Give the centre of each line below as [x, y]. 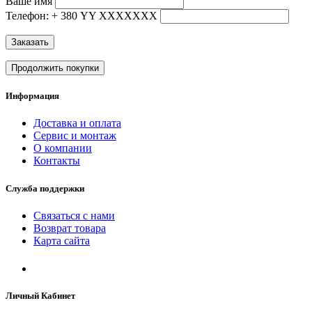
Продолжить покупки [55, 68]
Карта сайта [62, 240]
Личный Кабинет [40, 296]
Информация [32, 96]
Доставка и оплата [77, 123]
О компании [63, 148]
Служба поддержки [45, 188]
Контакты [57, 161]
